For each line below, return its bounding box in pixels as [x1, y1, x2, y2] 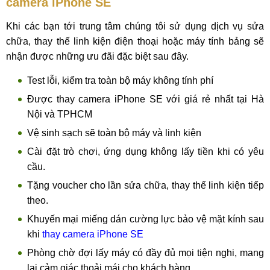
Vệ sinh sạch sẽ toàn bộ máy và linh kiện [27, 128, 201, 138]
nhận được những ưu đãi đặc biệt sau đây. [6, 51, 189, 61]
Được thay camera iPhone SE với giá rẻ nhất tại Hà [27, 94, 264, 104]
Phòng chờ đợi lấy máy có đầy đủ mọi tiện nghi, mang [27, 248, 264, 258]
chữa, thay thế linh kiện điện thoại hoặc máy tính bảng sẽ [6, 36, 264, 46]
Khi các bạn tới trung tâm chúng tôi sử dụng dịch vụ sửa [6, 21, 264, 31]
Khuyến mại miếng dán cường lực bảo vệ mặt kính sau [27, 214, 264, 224]
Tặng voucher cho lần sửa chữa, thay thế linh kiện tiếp [27, 180, 264, 190]
